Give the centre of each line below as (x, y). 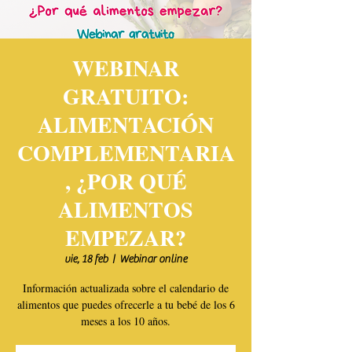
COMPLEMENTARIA (126, 153)
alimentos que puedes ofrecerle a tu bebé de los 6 (126, 304)
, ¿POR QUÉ (126, 181)
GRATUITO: (126, 96)
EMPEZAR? (126, 238)
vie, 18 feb (86, 259)
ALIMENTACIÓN (126, 125)
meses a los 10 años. (126, 321)
